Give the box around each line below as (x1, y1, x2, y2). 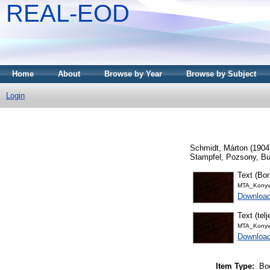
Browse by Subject (186, 69, 256, 78)
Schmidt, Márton (190, 143, 248, 152)
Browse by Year (104, 69, 162, 78)
